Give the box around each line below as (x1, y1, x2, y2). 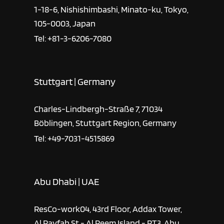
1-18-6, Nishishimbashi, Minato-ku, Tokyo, (34, 3, 189, 14)
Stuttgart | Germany (34, 75, 116, 88)
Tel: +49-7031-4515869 (34, 132, 115, 143)
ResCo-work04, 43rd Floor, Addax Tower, (34, 203, 182, 214)
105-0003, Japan (34, 17, 96, 28)
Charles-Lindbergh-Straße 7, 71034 (34, 103, 163, 114)
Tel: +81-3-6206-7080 (34, 33, 112, 44)
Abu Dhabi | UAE (34, 175, 99, 187)
